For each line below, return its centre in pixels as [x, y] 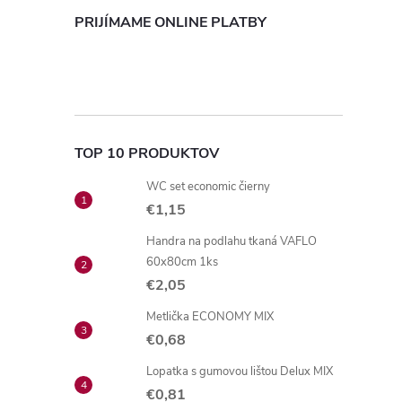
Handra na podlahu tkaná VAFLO [232, 241]
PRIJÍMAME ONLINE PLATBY [170, 22]
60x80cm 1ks [182, 262]
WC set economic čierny [208, 187]
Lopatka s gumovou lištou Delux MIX [240, 371]
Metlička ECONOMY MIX [210, 317]
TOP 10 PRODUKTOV [147, 153]
